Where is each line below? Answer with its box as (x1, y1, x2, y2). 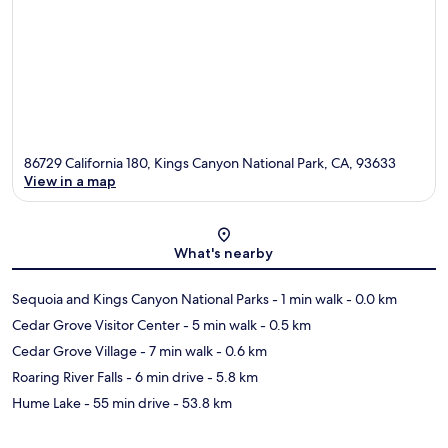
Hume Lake (12, 394, 81, 413)
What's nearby (174, 244, 274, 263)
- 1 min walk (269, 290, 343, 309)
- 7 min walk (137, 342, 213, 361)
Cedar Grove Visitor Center (12, 316, 180, 335)
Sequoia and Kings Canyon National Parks (12, 290, 269, 309)
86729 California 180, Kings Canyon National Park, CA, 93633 (24, 154, 396, 173)
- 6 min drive (123, 368, 204, 387)
